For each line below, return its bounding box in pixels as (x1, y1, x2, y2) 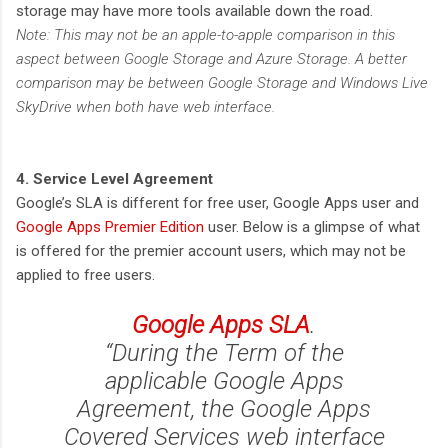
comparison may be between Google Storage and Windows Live (16, 74, 428, 93)
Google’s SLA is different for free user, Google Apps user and (16, 194, 419, 213)
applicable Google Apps (104, 367, 344, 396)
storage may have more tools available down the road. (16, 2, 373, 21)
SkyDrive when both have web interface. (16, 98, 275, 117)
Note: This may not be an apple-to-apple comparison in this (16, 26, 395, 45)
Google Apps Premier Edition (16, 218, 204, 237)
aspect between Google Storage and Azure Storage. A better (16, 50, 407, 69)
